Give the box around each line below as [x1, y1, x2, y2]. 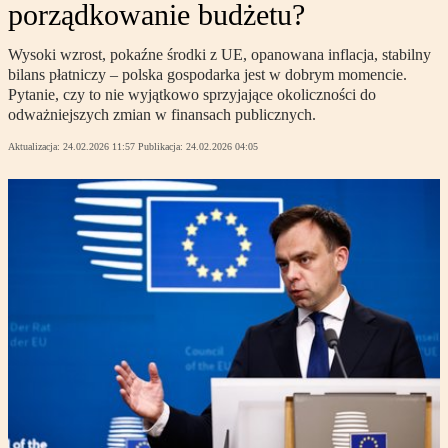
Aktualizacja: [8, 141, 63, 153]
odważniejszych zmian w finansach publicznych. [8, 106, 316, 124]
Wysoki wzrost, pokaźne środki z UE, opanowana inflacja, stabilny [8, 46, 431, 64]
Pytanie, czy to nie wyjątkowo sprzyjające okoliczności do [8, 86, 376, 104]
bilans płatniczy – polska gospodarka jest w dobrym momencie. [8, 66, 407, 84]
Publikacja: [138, 141, 186, 153]
